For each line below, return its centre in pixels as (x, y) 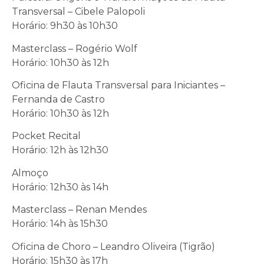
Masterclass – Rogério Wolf (75, 48)
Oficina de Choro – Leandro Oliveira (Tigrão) (113, 246)
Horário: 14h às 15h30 (60, 224)
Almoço (30, 173)
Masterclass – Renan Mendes (79, 210)
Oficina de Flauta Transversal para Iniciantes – (118, 85)
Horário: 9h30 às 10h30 (65, 26)
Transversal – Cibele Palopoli (78, 12)
